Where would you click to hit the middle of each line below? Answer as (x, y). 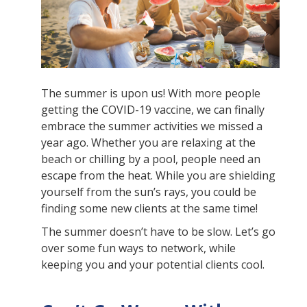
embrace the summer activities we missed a (152, 126)
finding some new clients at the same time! (149, 209)
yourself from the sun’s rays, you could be (149, 192)
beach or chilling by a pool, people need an (151, 159)
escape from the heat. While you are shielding (158, 176)
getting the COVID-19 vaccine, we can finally (153, 110)
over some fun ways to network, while (138, 248)
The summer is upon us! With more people (151, 94)
